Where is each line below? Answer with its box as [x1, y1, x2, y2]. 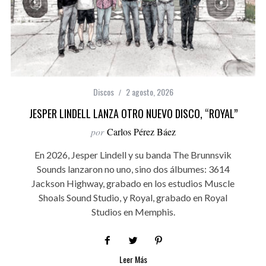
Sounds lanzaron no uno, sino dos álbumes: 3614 [36, 163, 230, 175]
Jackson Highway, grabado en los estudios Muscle [31, 178, 235, 189]
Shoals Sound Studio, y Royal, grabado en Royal [39, 192, 227, 204]
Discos [93, 85, 114, 99]
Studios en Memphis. [91, 206, 175, 218]
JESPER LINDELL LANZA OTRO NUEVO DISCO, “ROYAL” [28, 106, 237, 122]
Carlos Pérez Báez [106, 125, 176, 138]
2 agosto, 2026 [125, 85, 173, 99]
